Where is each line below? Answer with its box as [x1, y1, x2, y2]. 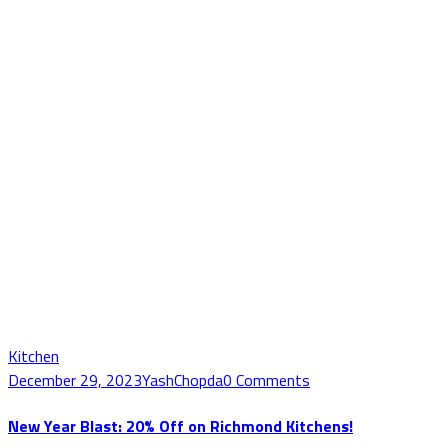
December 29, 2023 [8, 368, 142, 393]
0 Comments [223, 368, 310, 393]
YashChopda [142, 368, 223, 393]
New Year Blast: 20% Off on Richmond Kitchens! [8, 413, 353, 438]
